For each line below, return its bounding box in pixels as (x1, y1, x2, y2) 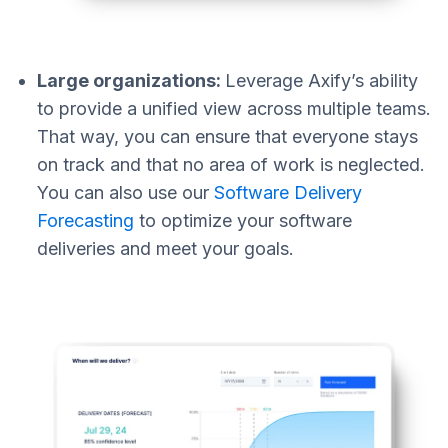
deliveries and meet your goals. (37, 238, 294, 260)
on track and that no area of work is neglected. (37, 154, 425, 176)
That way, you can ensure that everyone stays (37, 126, 418, 148)
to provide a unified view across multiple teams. (37, 98, 431, 120)
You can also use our (37, 182, 214, 204)
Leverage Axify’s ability (225, 70, 418, 92)
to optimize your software (134, 210, 352, 232)
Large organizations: (37, 70, 225, 92)
